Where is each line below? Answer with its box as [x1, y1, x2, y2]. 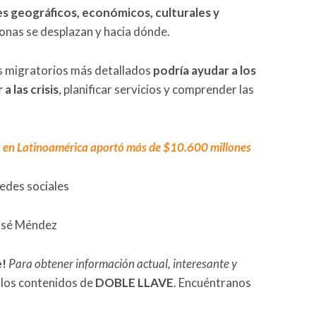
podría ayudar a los [153, 62, 256, 78]
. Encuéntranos [174, 274, 251, 290]
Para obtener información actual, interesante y [8, 255, 237, 271]
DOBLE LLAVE [95, 274, 174, 290]
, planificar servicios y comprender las [59, 81, 254, 97]
